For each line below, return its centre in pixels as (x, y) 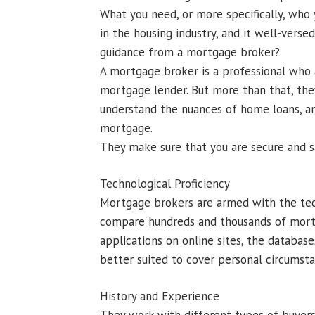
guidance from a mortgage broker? (190, 52)
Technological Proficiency (165, 184)
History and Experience (160, 296)
